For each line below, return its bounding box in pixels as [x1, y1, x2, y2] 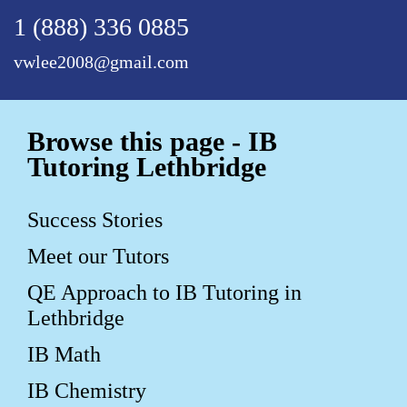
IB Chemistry [27, 378, 146, 402]
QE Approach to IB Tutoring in [27, 280, 302, 304]
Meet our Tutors [27, 243, 169, 268]
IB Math [27, 342, 101, 366]
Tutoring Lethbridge [27, 151, 266, 182]
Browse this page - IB [27, 125, 277, 156]
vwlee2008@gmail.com [14, 51, 189, 72]
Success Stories [27, 207, 163, 232]
